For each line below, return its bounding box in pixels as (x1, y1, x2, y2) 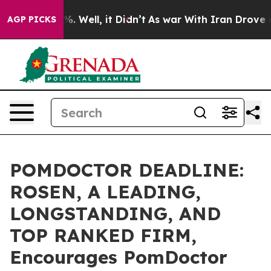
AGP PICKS (7, 14, 56, 25)
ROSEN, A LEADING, (10, 180, 201, 203)
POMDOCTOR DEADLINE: (10, 158, 244, 181)
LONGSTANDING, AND (10, 202, 221, 225)
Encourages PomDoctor (10, 246, 227, 269)
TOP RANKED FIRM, (10, 224, 197, 247)
